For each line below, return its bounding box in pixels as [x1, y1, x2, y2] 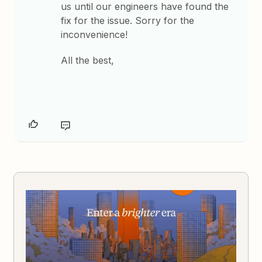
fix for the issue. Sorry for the [61, 15, 195, 26]
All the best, [61, 54, 115, 66]
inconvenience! [61, 29, 128, 40]
